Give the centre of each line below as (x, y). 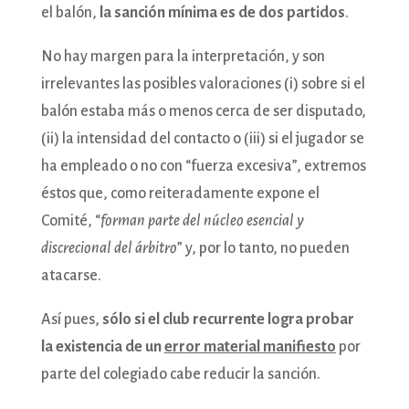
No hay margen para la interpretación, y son (183, 56)
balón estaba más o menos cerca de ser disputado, (203, 111)
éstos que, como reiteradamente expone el (180, 193)
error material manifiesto (250, 346)
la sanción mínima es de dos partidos (222, 12)
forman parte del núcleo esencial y (202, 220)
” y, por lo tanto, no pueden (263, 248)
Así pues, (71, 319)
